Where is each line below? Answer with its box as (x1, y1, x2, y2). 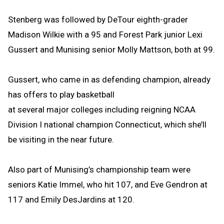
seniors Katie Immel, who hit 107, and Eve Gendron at (8, 179, 207, 189)
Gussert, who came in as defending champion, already (8, 74, 210, 84)
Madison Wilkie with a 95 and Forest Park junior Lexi (8, 29, 202, 39)
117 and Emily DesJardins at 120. (8, 194, 134, 204)
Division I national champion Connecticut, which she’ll (8, 119, 206, 129)
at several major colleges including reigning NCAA (8, 104, 195, 114)
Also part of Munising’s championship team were (8, 164, 190, 174)
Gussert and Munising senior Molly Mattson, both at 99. (8, 44, 215, 54)
